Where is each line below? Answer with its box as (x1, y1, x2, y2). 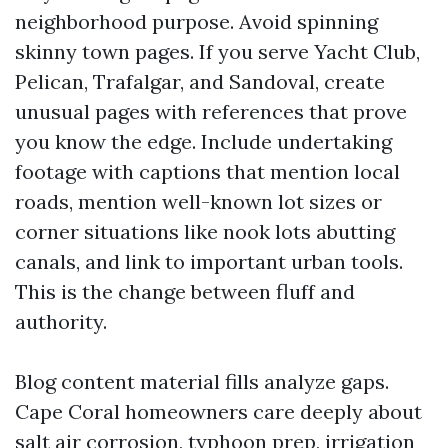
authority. (15, 309, 107, 334)
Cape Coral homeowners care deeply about (15, 399, 422, 424)
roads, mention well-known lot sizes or (15, 189, 382, 214)
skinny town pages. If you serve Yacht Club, (15, 39, 420, 64)
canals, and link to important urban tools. (15, 249, 403, 274)
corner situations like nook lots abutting (15, 219, 395, 244)
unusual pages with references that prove (15, 99, 407, 124)
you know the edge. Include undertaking (15, 129, 392, 154)
